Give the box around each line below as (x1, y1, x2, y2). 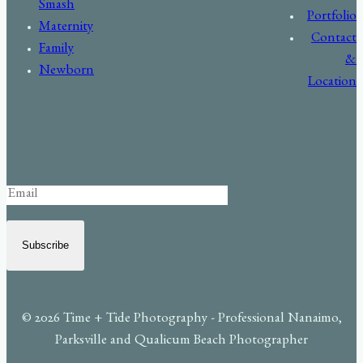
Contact (311, 32, 357, 46)
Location (308, 75, 357, 90)
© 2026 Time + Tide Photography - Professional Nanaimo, (21, 312, 342, 327)
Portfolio (307, 10, 357, 24)
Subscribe (22, 238, 69, 251)
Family (39, 43, 74, 58)
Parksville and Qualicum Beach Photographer (55, 334, 308, 348)
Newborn (39, 65, 94, 79)
